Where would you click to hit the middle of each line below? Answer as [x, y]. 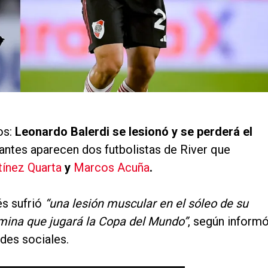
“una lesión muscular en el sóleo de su [147, 204]
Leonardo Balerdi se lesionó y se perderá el [134, 132]
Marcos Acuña [112, 168]
